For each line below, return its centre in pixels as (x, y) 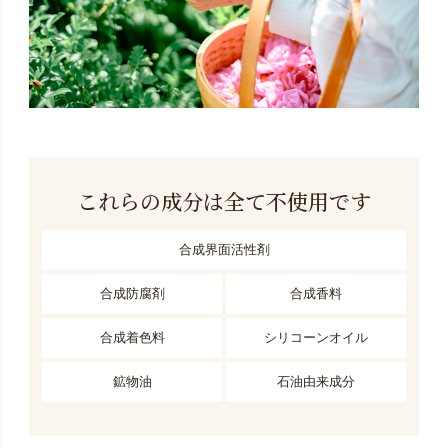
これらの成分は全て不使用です (224, 201)
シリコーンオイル (315, 337)
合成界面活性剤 (224, 249)
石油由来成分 (315, 381)
